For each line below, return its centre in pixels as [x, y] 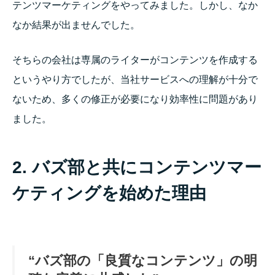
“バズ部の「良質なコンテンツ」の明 [143, 261]
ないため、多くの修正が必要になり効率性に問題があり [135, 99]
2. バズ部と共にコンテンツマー [137, 168]
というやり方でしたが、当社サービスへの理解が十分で [135, 80]
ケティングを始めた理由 [109, 193]
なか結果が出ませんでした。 [76, 25]
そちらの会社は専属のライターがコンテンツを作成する [135, 60]
